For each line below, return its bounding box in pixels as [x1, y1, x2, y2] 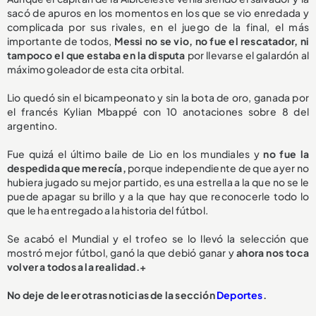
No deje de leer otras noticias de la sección [7, 288, 217, 302]
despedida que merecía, [7, 162, 126, 175]
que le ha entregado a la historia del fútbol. [7, 204, 208, 217]
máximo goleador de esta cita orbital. [7, 63, 185, 76]
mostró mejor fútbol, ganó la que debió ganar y [7, 246, 237, 260]
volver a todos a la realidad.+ [7, 260, 146, 274]
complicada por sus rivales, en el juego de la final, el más [7, 20, 309, 34]
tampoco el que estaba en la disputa [7, 49, 186, 62]
